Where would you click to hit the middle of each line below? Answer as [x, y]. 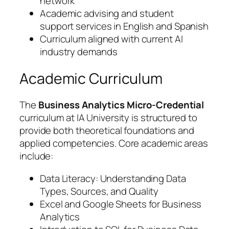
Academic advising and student [107, 14]
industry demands [79, 52]
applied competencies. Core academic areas [114, 143]
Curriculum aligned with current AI [111, 39]
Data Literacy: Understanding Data [113, 178]
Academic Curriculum [91, 78]
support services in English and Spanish [124, 26]
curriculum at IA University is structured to [108, 118]
